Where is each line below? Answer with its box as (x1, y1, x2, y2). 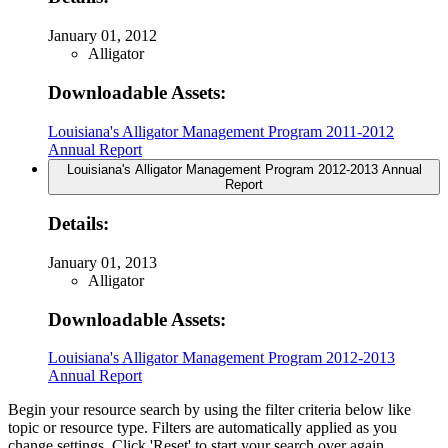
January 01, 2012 (48, 27, 157, 45)
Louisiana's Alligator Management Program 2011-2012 (48, 122, 394, 140)
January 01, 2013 (48, 254, 157, 272)
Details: (48, 213, 109, 235)
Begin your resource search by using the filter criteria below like (8, 401, 411, 419)
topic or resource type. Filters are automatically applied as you (8, 419, 397, 437)
